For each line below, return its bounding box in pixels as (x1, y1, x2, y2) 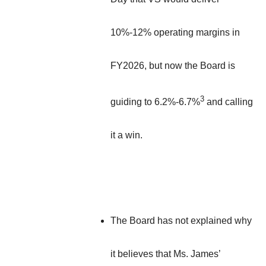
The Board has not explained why (110, 216, 252, 226)
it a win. (110, 130, 142, 141)
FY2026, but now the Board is (110, 60, 235, 71)
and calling (204, 97, 253, 107)
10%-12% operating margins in (110, 27, 240, 37)
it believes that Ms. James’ (110, 249, 220, 259)
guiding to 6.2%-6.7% (110, 97, 200, 107)
